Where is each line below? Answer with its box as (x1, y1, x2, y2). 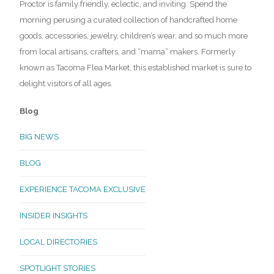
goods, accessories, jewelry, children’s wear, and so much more (20, 31, 248, 40)
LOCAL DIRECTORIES (20, 237, 97, 246)
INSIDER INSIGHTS (20, 210, 87, 220)
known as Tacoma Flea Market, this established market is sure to (20, 62, 251, 72)
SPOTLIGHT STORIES (20, 263, 95, 273)
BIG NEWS (20, 131, 59, 141)
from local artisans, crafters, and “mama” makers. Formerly (20, 46, 235, 56)
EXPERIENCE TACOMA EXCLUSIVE (20, 184, 146, 194)
